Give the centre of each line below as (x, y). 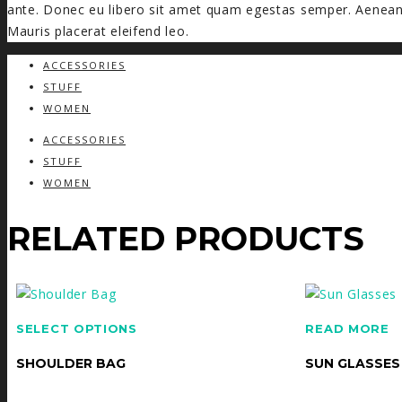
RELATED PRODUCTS (186, 238)
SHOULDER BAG (71, 363)
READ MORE (347, 328)
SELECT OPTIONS (77, 328)
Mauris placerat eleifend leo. (98, 31)
